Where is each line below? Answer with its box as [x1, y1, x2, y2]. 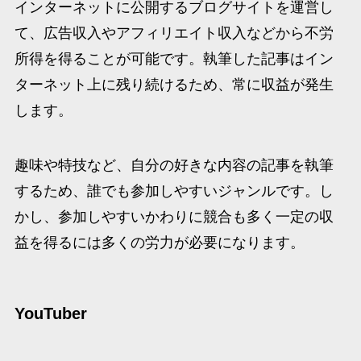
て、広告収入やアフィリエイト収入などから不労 [14, 25, 334, 42]
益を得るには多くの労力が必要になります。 [14, 234, 305, 251]
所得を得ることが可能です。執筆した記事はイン [14, 51, 334, 68]
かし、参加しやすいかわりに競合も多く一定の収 [14, 209, 334, 226]
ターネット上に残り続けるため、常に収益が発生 [14, 77, 334, 93]
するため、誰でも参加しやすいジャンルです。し [14, 183, 334, 200]
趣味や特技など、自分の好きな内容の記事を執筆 [14, 157, 334, 174]
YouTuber [14, 305, 87, 323]
